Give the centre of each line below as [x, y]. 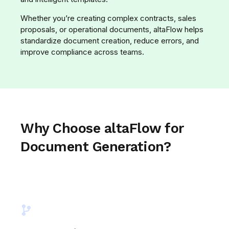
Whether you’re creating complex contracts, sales [108, 18]
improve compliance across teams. [82, 52]
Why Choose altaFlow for [102, 128]
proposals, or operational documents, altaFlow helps [112, 29]
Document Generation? [96, 146]
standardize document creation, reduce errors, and [110, 40]
